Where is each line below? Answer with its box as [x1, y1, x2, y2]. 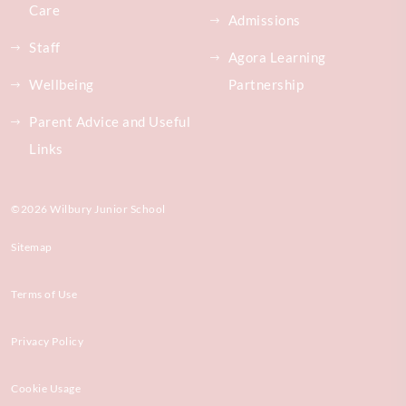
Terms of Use [11, 286, 78, 301]
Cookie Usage [11, 381, 82, 395]
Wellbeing [29, 75, 94, 92]
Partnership [227, 75, 304, 92]
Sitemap [11, 239, 53, 254]
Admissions [227, 11, 301, 28]
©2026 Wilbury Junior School [11, 201, 166, 216]
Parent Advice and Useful [29, 112, 191, 130]
